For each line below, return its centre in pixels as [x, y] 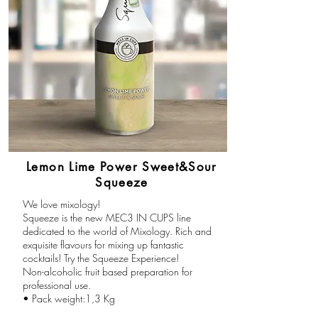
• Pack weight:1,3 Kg [68, 298]
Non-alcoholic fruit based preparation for [107, 272]
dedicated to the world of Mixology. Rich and [117, 231]
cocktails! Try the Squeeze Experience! [100, 258]
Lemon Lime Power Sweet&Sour [122, 167]
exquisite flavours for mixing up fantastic [103, 245]
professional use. [56, 285]
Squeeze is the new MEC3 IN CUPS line [106, 218]
